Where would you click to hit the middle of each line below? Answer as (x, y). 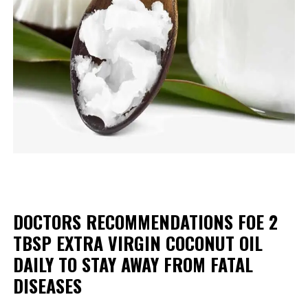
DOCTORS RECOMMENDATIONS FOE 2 (145, 222)
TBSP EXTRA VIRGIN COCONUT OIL (138, 243)
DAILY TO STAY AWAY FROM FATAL (133, 265)
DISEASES (47, 286)
